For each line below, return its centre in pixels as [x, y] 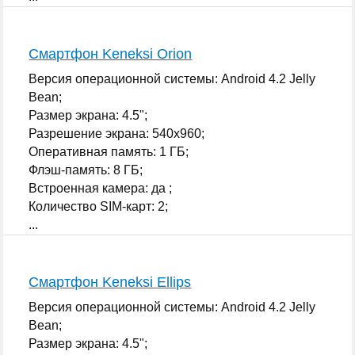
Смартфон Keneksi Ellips [110, 282]
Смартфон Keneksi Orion [111, 53]
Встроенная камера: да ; [101, 188]
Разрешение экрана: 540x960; [117, 133]
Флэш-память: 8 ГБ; [86, 170]
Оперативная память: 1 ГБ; [109, 151]
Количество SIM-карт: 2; [99, 206]
